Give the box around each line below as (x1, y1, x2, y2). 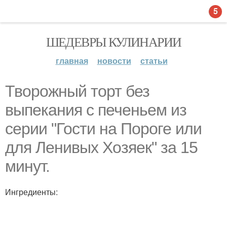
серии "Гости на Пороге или (5, 120, 202, 138)
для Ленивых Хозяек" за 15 (5, 138, 198, 157)
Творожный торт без (5, 82, 149, 100)
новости (97, 55, 131, 66)
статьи (140, 55, 168, 66)
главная (55, 55, 88, 66)
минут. (5, 157, 50, 175)
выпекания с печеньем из (5, 101, 186, 119)
